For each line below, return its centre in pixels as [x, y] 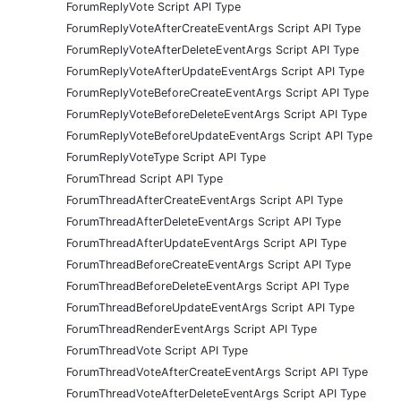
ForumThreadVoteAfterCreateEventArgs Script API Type [217, 371]
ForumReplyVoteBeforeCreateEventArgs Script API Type [218, 92]
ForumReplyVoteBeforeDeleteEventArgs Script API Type [217, 114]
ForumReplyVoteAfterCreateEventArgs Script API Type [213, 28]
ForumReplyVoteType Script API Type [166, 157]
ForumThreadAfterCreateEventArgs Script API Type [205, 200]
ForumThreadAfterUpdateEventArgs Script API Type [206, 243]
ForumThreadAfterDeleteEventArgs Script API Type [204, 221]
